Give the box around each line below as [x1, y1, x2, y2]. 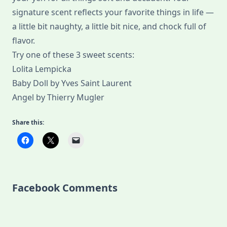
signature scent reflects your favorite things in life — [12, 7, 214, 18]
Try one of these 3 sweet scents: [12, 49, 134, 61]
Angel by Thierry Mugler [12, 92, 104, 103]
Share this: [12, 118, 44, 127]
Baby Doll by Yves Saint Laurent [12, 78, 132, 89]
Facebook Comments [12, 181, 118, 195]
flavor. [12, 35, 35, 47]
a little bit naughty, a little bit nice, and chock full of [12, 21, 206, 32]
